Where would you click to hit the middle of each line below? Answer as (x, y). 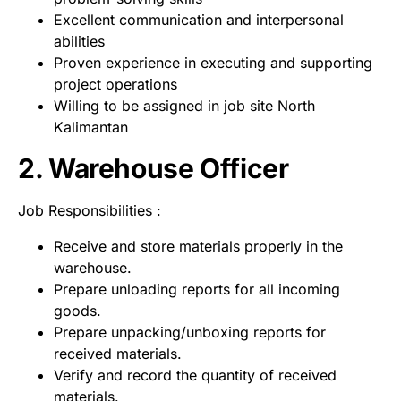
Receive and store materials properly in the (198, 246)
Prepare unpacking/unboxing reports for (190, 332)
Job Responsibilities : (90, 210)
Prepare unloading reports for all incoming (197, 289)
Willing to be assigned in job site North (184, 105)
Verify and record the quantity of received (195, 375)
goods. (77, 310)
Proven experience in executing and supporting (213, 62)
